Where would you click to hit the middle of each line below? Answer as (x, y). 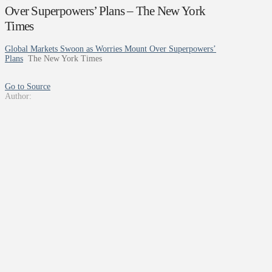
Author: (18, 97)
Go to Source (28, 87)
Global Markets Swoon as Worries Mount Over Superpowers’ (110, 49)
